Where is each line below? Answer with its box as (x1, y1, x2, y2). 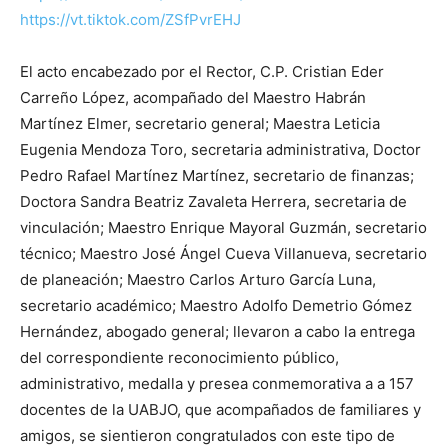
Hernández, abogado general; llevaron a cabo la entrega (20, 321, 415, 341)
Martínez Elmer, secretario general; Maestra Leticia (20, 113, 380, 133)
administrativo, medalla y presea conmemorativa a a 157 (20, 373, 414, 393)
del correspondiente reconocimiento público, (20, 347, 339, 367)
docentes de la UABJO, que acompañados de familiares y (20, 399, 421, 419)
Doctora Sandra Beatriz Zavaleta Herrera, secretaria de (20, 191, 407, 211)
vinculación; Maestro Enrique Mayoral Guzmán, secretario (20, 217, 427, 237)
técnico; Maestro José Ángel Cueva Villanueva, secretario (20, 243, 427, 263)
